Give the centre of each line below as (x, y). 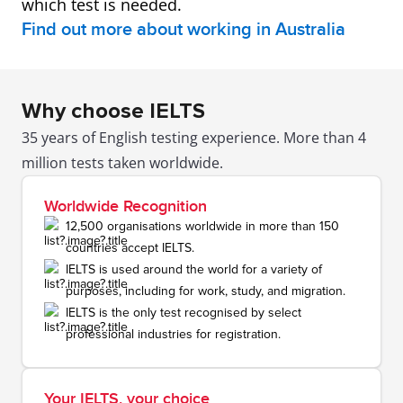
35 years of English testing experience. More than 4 (194, 138)
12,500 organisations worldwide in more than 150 (202, 226)
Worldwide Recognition (125, 206)
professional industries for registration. (173, 334)
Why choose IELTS (113, 111)
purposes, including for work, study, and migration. (206, 291)
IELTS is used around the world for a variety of (194, 269)
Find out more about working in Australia (184, 30)
